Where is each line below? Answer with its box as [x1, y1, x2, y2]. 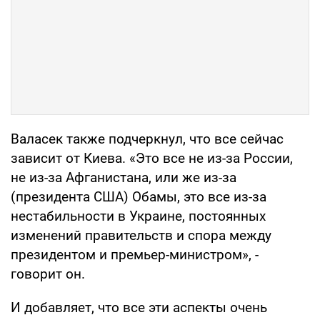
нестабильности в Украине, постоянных [11, 207, 266, 224]
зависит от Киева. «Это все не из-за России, [11, 149, 293, 166]
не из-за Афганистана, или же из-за [11, 169, 236, 186]
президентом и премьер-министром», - [11, 246, 259, 263]
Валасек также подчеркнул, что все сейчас [11, 130, 284, 147]
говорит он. [11, 265, 85, 282]
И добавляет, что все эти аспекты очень [11, 299, 267, 316]
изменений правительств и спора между [11, 226, 271, 244]
